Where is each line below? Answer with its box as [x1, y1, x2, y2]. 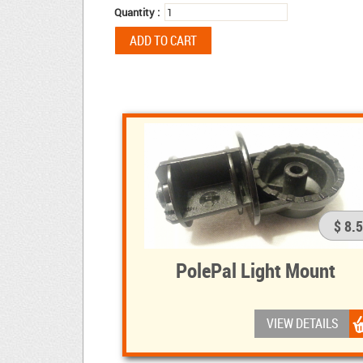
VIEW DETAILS [267, 314, 339, 333]
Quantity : [114, 5, 160, 20]
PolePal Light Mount [176, 256, 335, 284]
